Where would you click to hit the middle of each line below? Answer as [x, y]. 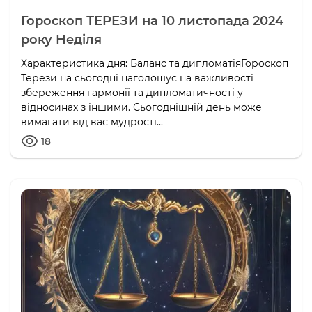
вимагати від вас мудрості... [92, 122]
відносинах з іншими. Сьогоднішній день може [141, 108]
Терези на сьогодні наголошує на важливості [137, 78]
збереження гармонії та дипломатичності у [132, 93]
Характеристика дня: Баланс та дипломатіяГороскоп [155, 64]
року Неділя [61, 40]
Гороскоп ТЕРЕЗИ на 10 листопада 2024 [152, 21]
